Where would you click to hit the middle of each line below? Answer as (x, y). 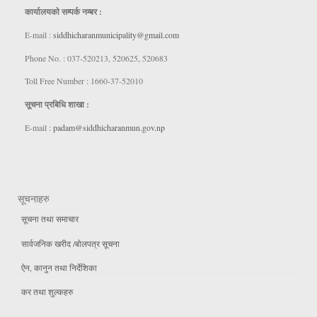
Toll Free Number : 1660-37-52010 (84, 81)
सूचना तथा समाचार (50, 219)
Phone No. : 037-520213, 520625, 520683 (96, 58)
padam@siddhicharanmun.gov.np (109, 128)
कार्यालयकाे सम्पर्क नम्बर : (65, 12)
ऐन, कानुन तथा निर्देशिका (59, 267)
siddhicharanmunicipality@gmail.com (116, 35)
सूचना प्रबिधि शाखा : (57, 104)
